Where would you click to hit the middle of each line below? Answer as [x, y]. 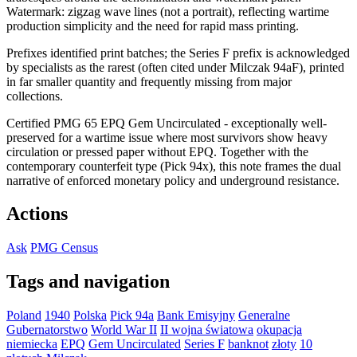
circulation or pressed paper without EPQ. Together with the [157, 151]
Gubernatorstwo [47, 330]
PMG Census [64, 248]
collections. [35, 96]
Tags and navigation [88, 282]
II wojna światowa [207, 330]
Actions [37, 214]
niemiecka [32, 344]
